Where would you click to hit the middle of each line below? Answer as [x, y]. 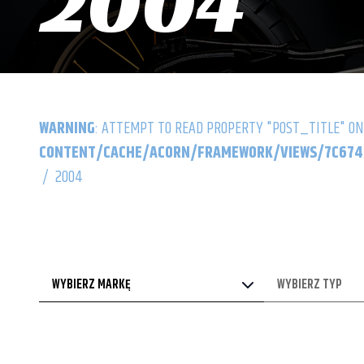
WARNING [67, 129]
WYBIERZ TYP [310, 285]
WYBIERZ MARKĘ [91, 285]
